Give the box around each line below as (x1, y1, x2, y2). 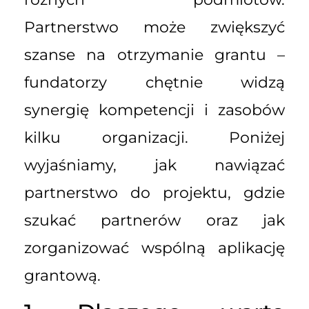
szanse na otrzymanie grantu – (24, 46, 285, 64)
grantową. (24, 266, 101, 285)
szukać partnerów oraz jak (24, 211, 285, 230)
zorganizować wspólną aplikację (24, 239, 285, 257)
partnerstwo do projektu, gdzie (24, 183, 285, 202)
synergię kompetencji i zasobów (24, 101, 285, 119)
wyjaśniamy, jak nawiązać (24, 156, 285, 175)
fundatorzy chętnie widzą (24, 73, 285, 92)
